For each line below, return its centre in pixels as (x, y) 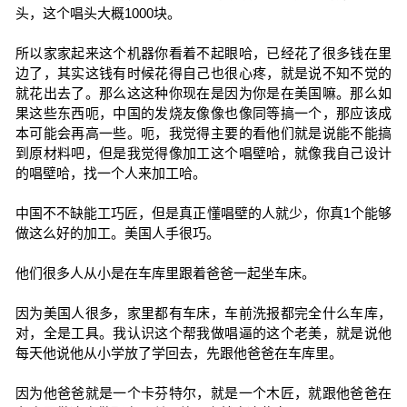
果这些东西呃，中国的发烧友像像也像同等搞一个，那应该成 (203, 113)
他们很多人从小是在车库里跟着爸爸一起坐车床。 (165, 273)
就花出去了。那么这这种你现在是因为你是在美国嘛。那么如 (203, 93)
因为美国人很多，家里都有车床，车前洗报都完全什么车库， (203, 313)
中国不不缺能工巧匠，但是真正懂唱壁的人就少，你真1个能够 (203, 213)
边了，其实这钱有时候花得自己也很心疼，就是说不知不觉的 (203, 73)
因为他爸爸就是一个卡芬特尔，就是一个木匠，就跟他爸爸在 (203, 393)
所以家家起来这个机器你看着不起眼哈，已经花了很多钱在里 (203, 53)
